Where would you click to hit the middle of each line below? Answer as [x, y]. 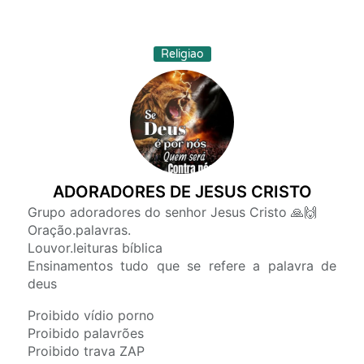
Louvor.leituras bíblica [95, 248]
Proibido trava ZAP [86, 351]
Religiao [182, 54]
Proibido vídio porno [91, 315]
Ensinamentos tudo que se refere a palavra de [182, 266]
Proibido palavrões [86, 333]
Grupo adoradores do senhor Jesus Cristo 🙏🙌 [172, 212]
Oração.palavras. [79, 230]
